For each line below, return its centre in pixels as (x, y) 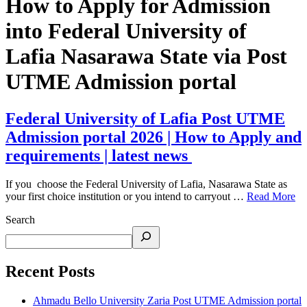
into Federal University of (126, 31)
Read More (271, 197)
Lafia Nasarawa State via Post (146, 57)
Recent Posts (50, 272)
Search (20, 220)
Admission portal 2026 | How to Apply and (153, 137)
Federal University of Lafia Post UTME (145, 118)
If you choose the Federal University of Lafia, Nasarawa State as (146, 184)
